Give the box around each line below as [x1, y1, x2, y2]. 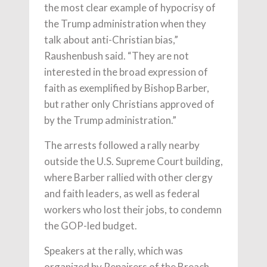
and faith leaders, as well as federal [44, 187, 200, 200]
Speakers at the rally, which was [44, 244, 183, 257]
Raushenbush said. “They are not [44, 49, 189, 62]
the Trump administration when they [44, 17, 206, 30]
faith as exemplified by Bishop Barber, [44, 81, 209, 94]
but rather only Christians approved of [44, 97, 215, 110]
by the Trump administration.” [44, 113, 176, 126]
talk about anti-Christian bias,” [44, 33, 178, 46]
